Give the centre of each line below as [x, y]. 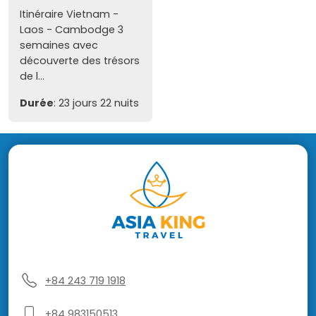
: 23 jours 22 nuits [96, 103]
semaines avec [59, 45]
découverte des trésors [80, 60]
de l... [32, 76]
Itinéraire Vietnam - [69, 14]
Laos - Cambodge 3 [72, 29]
